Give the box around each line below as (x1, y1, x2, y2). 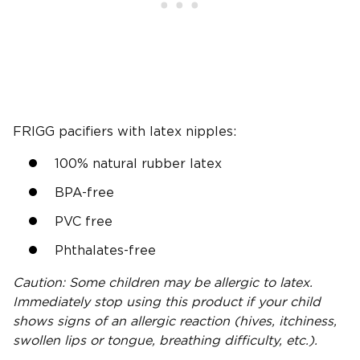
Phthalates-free (55, 244, 156, 258)
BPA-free (55, 186, 114, 200)
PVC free (55, 215, 112, 229)
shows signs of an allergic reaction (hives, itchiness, (13, 315, 337, 329)
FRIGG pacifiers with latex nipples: (13, 125, 236, 139)
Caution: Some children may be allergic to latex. (13, 276, 313, 290)
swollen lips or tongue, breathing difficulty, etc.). (13, 334, 317, 348)
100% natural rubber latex (55, 157, 222, 171)
